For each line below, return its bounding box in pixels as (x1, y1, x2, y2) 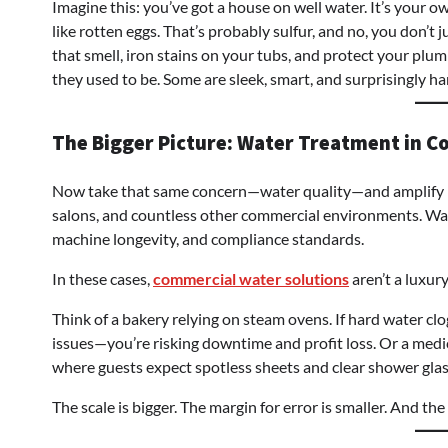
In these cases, (52, 269, 153, 289)
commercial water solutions (153, 269, 349, 289)
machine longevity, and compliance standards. (52, 229, 364, 249)
